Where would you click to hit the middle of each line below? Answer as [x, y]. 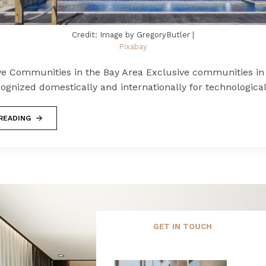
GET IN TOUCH [182, 226]
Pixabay [133, 46]
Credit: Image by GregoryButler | [133, 34]
